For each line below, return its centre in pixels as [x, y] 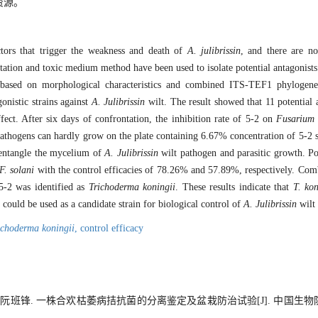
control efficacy [112, 229]
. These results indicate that [234, 187]
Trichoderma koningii [132, 187]
